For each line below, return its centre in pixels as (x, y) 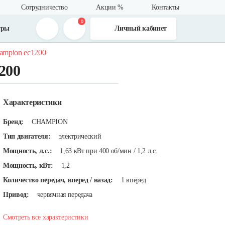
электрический (80, 136)
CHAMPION (50, 122)
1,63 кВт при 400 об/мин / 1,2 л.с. (109, 151)
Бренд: (14, 122)
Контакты (165, 7)
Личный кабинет (141, 28)
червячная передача (65, 195)
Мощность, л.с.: (28, 151)
